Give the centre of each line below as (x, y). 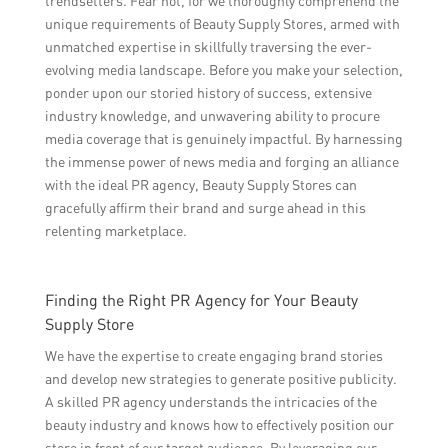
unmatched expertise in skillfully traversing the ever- (208, 47)
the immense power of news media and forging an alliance (221, 162)
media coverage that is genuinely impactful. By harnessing (223, 139)
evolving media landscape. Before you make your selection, (223, 70)
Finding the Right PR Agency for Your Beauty (201, 300)
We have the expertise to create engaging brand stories (213, 356)
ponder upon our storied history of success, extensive (208, 93)
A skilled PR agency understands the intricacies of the (210, 402)
